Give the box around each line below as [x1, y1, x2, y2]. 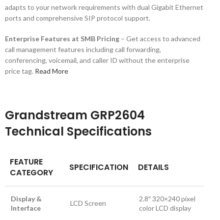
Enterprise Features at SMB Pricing [5, 34, 119, 43]
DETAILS [138, 162, 169, 173]
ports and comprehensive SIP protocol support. [5, 14, 150, 22]
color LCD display [139, 204, 191, 212]
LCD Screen [70, 199, 106, 207]
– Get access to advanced [119, 34, 200, 43]
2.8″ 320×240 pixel [139, 194, 195, 203]
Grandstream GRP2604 [5, 107, 145, 123]
